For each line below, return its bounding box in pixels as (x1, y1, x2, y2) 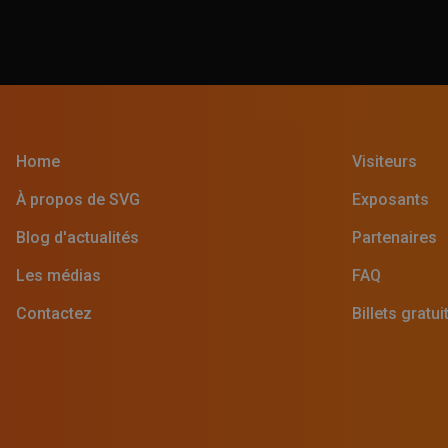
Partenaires (352, 228, 437, 248)
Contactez (16, 304, 92, 324)
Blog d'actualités (16, 228, 139, 248)
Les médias (16, 266, 101, 286)
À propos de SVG (16, 190, 140, 210)
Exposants (352, 190, 429, 210)
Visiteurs (352, 152, 417, 172)
